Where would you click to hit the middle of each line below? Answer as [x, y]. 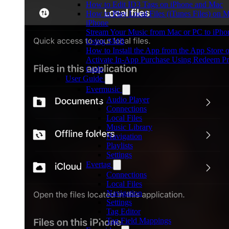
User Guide [84, 78]
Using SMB [105, 41]
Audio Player [128, 99]
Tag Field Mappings [139, 221]
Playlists [120, 145]
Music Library [129, 127]
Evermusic [103, 89]
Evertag [98, 164]
